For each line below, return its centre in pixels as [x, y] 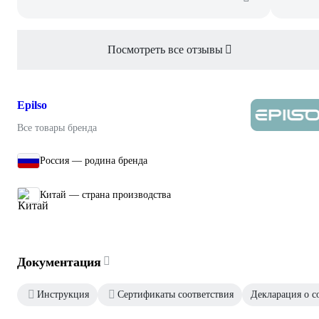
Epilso [32, 105]
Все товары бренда [57, 127]
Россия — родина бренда [94, 160]
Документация [59, 262]
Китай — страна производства [105, 194]
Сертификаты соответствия [176, 294]
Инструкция [63, 294]
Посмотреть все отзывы [165, 49]
